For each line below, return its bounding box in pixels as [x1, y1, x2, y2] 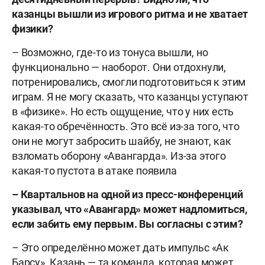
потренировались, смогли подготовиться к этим [12, 75, 246, 88]
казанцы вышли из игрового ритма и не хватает [12, 7, 248, 20]
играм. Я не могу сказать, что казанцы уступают [12, 90, 248, 103]
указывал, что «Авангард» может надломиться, [12, 202, 247, 215]
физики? [12, 22, 53, 35]
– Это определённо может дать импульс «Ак [12, 241, 230, 254]
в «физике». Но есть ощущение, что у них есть [12, 105, 234, 118]
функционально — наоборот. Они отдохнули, [12, 60, 226, 73]
